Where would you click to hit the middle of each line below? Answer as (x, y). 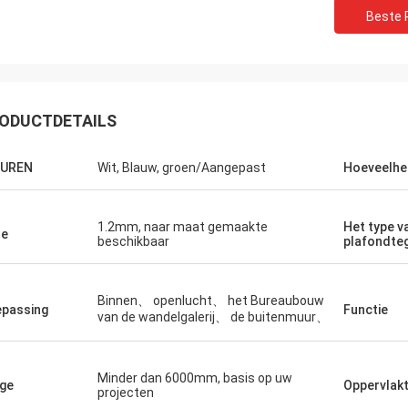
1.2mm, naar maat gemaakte (183, 227)
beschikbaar (133, 241)
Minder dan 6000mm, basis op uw (195, 378)
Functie (366, 310)
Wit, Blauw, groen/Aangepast (182, 168)
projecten (126, 393)
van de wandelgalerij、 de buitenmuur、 (213, 317)
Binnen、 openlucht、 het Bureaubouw (211, 301)
